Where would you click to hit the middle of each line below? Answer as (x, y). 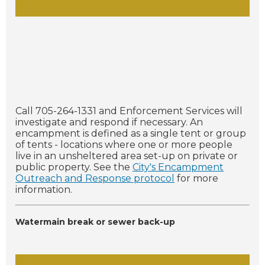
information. (44, 190)
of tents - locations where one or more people (124, 145)
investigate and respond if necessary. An (109, 122)
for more (196, 179)
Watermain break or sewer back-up (95, 222)
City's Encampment (178, 167)
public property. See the (74, 167)
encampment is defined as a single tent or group (131, 134)
